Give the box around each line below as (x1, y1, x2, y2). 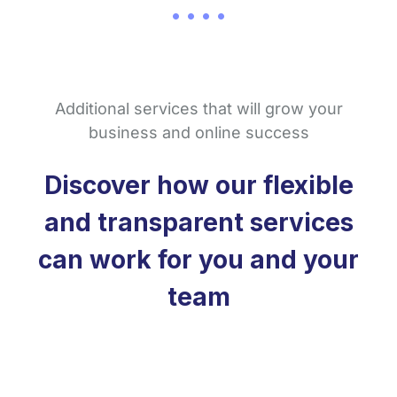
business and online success (88, 123, 309, 143)
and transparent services (43, 207, 354, 238)
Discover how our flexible (43, 170, 354, 201)
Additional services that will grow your (54, 99, 343, 119)
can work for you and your (38, 245, 359, 276)
